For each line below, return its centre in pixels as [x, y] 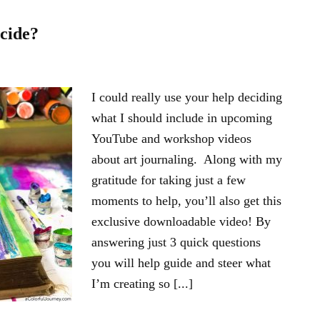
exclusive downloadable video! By [181, 221]
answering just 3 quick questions [176, 242]
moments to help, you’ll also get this [186, 201]
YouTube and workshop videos [171, 139]
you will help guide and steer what [181, 263]
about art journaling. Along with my [187, 159]
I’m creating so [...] [142, 284]
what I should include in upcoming [182, 118]
